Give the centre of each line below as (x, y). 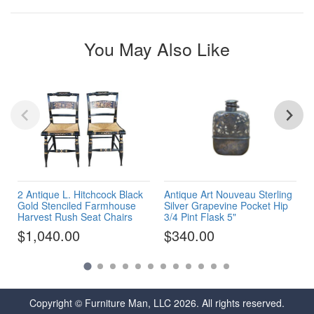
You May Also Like (157, 48)
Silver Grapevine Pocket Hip (226, 205)
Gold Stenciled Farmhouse (77, 205)
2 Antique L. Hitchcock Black (80, 194)
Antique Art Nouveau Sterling (228, 194)
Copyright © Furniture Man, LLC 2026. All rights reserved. (157, 303)
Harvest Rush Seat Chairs (75, 216)
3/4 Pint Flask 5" (200, 216)
